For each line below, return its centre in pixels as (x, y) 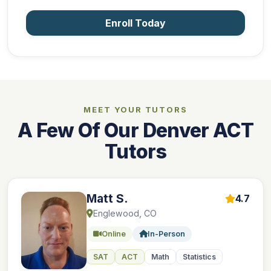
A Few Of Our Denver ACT (135, 131)
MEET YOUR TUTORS (135, 110)
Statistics (199, 257)
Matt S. (107, 199)
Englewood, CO (125, 214)
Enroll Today (135, 23)
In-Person (166, 234)
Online (114, 234)
